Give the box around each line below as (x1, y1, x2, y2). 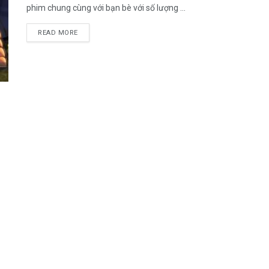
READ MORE (38, 29, 78, 37)
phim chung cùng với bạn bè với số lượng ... (26, 3, 186, 13)
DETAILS (77, 28, 106, 36)
